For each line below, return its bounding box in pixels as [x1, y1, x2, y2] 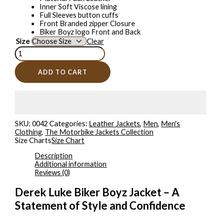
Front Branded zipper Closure [39, 19, 136, 28]
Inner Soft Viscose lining [39, 2, 117, 11]
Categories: [49, 119, 89, 128]
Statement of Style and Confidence [15, 199, 186, 213]
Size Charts [15, 136, 52, 145]
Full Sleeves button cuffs [39, 10, 119, 19]
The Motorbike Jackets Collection [45, 127, 154, 136]
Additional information [35, 160, 107, 169]
